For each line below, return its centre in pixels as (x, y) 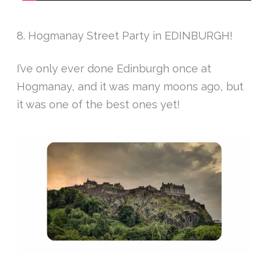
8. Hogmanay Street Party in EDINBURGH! (125, 35)
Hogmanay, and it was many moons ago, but (130, 86)
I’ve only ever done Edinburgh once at (114, 68)
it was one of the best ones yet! (99, 104)
